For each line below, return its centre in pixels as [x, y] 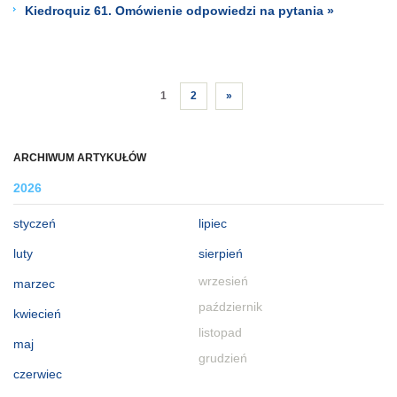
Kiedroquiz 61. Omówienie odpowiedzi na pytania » [179, 10]
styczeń [35, 223]
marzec [34, 283]
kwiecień [37, 313]
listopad [220, 332]
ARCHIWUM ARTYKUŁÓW [80, 158]
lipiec [213, 223]
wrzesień [223, 281]
